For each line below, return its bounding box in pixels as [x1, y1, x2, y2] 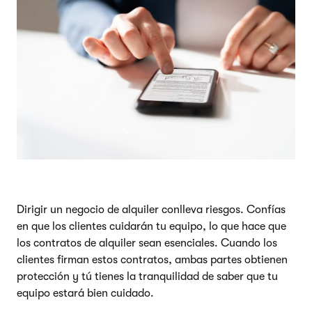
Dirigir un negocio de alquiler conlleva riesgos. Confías [17, 203, 286, 216]
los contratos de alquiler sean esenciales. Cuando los [17, 236, 277, 249]
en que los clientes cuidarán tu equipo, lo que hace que [17, 219, 286, 233]
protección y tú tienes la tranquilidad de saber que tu [17, 270, 278, 283]
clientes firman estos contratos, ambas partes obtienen [17, 253, 288, 266]
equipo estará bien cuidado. [17, 286, 154, 299]
